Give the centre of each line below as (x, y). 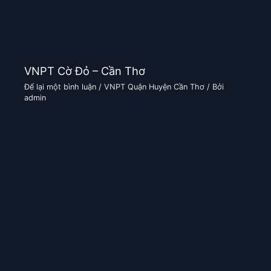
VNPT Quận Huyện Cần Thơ (155, 87)
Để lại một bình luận (60, 87)
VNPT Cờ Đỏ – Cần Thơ (85, 71)
